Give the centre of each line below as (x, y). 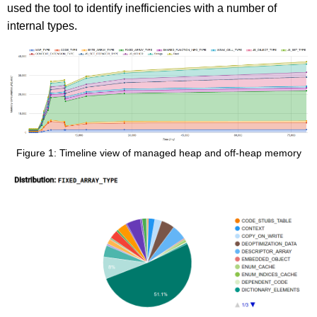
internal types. (42, 26)
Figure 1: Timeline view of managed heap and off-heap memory (158, 153)
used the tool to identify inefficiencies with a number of (142, 8)
